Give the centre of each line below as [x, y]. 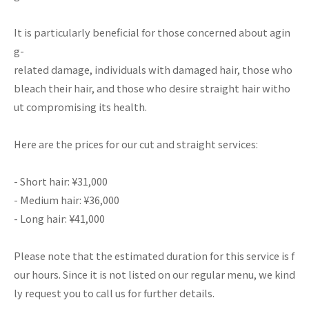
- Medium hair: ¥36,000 [67, 200]
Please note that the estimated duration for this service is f [154, 256]
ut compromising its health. [80, 107]
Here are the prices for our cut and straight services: [136, 144]
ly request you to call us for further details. [114, 293]
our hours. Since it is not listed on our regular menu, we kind [154, 274]
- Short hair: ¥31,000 [61, 181]
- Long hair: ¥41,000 [59, 218]
